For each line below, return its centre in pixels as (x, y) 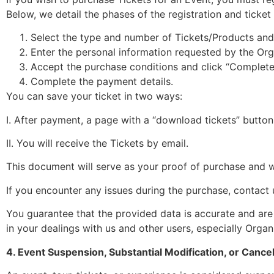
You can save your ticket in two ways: (94, 96)
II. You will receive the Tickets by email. (97, 143)
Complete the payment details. (102, 82)
